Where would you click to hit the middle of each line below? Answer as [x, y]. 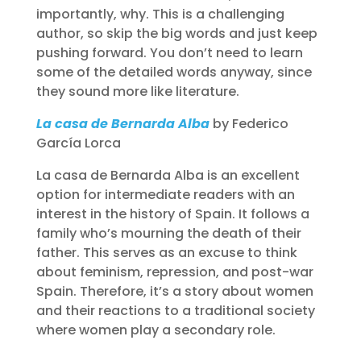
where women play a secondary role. [156, 330]
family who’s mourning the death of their [168, 233]
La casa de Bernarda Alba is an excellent [168, 175]
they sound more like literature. [137, 91]
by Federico [250, 124]
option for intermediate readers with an [165, 195]
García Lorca [78, 143]
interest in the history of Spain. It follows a [172, 214]
